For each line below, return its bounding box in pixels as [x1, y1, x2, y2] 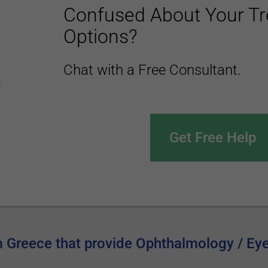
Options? [63, 25, 138, 48]
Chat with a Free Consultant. [63, 62, 241, 78]
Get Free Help [169, 129, 256, 146]
